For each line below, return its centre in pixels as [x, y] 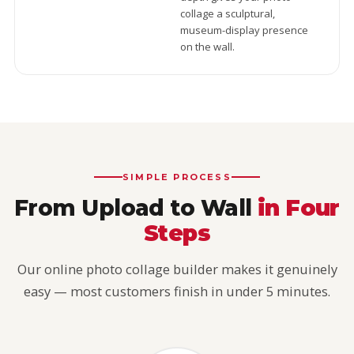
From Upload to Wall [136, 208]
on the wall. [207, 47]
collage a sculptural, [227, 13]
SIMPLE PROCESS [177, 177]
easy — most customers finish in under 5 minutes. [177, 291]
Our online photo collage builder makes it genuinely [177, 269]
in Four [298, 208]
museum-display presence [244, 30]
